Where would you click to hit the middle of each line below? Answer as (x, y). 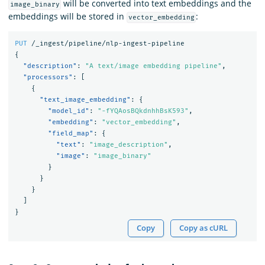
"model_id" (68, 111)
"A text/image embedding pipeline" (153, 66)
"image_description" (128, 145)
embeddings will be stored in (67, 16)
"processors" (48, 77)
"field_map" (70, 134)
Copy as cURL (204, 228)
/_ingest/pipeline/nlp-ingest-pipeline (108, 44)
